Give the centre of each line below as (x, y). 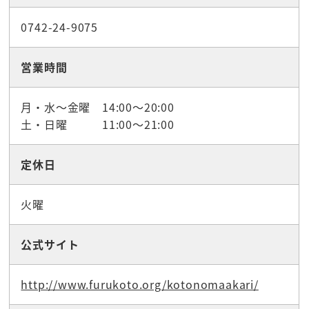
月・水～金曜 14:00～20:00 (98, 107)
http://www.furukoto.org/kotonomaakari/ (140, 285)
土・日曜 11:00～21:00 (98, 124)
